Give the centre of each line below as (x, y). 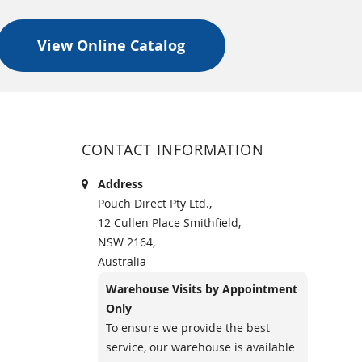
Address (120, 184)
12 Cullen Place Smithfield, (169, 223)
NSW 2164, (126, 242)
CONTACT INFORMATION (173, 149)
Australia (122, 261)
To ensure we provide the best (188, 328)
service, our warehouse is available (200, 347)
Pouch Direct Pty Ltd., (155, 203)
